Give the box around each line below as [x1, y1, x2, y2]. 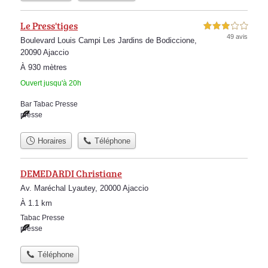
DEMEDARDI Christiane [20, 167, 122, 181]
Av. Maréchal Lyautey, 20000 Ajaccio [20, 184, 148, 193]
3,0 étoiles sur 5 [203, 22, 248, 29]
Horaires [35, 136, 66, 145]
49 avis [227, 32, 248, 40]
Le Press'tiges [20, 19, 78, 32]
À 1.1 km [20, 199, 52, 208]
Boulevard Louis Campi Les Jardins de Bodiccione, [20, 35, 197, 45]
